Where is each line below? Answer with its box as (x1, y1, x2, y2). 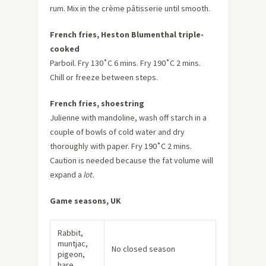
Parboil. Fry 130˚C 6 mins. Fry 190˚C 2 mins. (50, 57, 201, 68)
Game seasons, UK (50, 195, 121, 206)
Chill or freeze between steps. (50, 71, 158, 83)
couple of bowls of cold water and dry (50, 126, 185, 137)
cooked (50, 43, 80, 54)
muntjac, (58, 237, 88, 249)
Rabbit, (58, 227, 83, 238)
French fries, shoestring (50, 97, 144, 109)
